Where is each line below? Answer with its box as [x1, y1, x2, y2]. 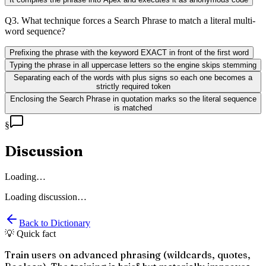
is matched [114, 103, 152, 113]
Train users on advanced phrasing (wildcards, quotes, [5, 249, 251, 261]
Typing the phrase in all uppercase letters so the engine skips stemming [9, 61, 256, 70]
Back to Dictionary [19, 218, 90, 229]
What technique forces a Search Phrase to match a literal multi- [21, 15, 255, 26]
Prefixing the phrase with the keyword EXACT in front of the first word [9, 48, 249, 58]
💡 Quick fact [5, 229, 56, 239]
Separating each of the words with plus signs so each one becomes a [14, 73, 252, 83]
